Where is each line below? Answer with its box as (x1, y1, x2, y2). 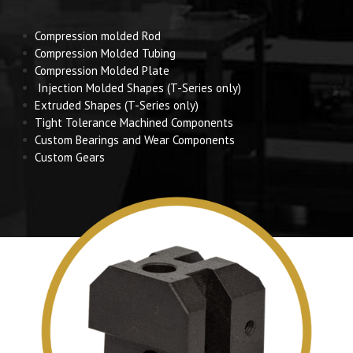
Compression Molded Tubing (35, 46, 176, 61)
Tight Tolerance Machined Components (35, 115, 233, 130)
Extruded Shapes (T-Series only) (35, 98, 199, 113)
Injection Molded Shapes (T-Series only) (35, 80, 241, 95)
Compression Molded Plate (35, 63, 169, 78)
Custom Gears (35, 150, 105, 165)
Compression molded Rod (35, 28, 161, 43)
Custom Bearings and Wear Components (35, 132, 235, 147)
